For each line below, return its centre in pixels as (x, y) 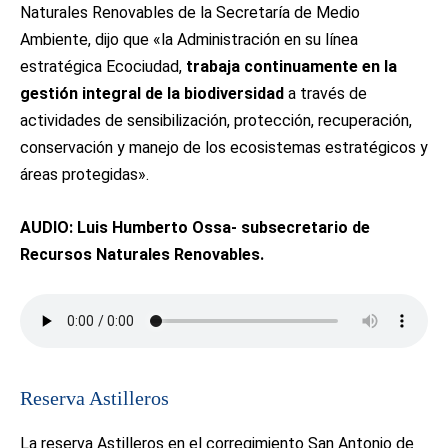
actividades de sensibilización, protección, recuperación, (216, 120)
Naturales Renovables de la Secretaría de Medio (190, 12)
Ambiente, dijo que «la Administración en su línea (189, 39)
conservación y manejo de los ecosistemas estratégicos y (224, 147)
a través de (325, 93)
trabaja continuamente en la (291, 66)
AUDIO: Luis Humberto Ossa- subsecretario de (195, 227)
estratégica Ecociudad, (103, 66)
